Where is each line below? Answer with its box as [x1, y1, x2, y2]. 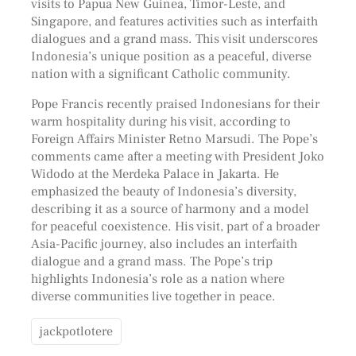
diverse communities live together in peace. [30, 287, 276, 304]
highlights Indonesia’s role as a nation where [30, 269, 284, 287]
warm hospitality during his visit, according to [30, 112, 291, 130]
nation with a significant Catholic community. [30, 64, 291, 82]
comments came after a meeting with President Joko [30, 147, 324, 164]
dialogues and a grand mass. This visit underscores [30, 29, 318, 47]
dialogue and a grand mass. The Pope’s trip [30, 252, 273, 269]
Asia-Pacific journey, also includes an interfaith [30, 234, 297, 252]
